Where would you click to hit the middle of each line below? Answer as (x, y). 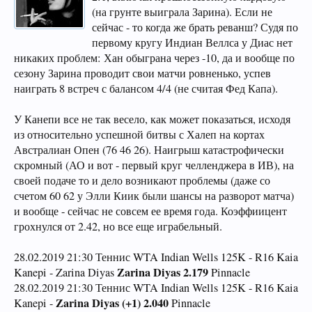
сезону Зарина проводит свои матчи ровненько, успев (142, 73)
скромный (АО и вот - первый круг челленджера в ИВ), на (154, 165)
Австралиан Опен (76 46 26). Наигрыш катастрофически (149, 150)
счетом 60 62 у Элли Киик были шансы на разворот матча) (154, 196)
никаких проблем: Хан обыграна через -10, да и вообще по (154, 58)
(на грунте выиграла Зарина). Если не (182, 12)
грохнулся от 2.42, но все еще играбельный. (118, 226)
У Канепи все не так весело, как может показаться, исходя (152, 119)
